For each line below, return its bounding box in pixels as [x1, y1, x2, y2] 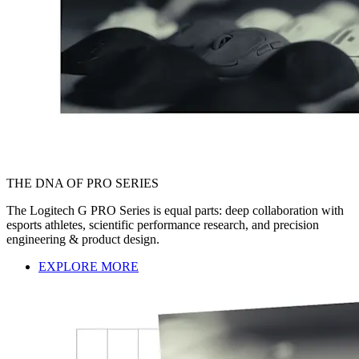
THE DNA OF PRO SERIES [6, 175, 159, 190]
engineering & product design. [6, 232, 159, 246]
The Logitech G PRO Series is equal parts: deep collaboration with [6, 203, 344, 217]
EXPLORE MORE [38, 259, 139, 273]
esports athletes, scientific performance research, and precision [6, 217, 319, 232]
